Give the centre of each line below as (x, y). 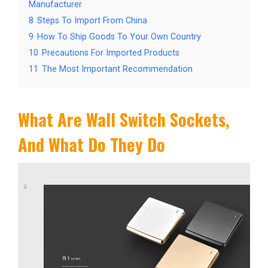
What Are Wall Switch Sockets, (124, 119)
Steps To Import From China (92, 20)
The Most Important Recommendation (117, 69)
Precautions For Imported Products (111, 53)
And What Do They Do (92, 144)
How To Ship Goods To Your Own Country (119, 36)
